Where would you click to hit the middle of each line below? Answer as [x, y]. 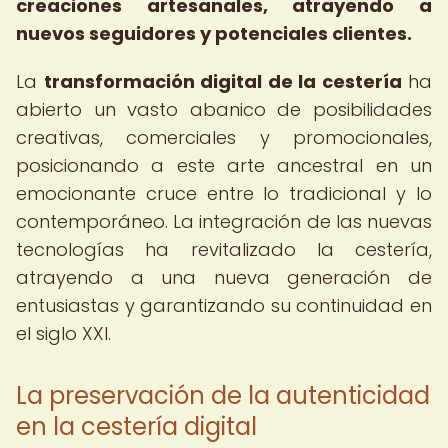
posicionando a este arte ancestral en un [224, 165]
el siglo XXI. [63, 333]
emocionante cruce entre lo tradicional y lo [224, 193]
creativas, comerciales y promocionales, [224, 137]
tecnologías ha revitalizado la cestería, [224, 249]
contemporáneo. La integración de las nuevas [224, 221]
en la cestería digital [136, 426]
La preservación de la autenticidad [223, 395]
